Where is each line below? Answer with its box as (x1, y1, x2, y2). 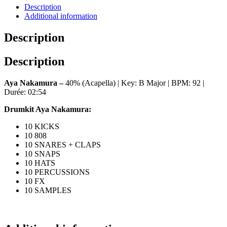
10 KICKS (24, 122, 59, 131)
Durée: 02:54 (4, 87, 46, 96)
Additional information (24, 11, 97, 20)
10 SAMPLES (24, 185, 71, 195)
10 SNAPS (24, 149, 60, 158)
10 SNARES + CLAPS (24, 140, 101, 149)
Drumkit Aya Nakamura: (4, 104, 91, 113)
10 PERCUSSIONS (24, 167, 90, 176)
